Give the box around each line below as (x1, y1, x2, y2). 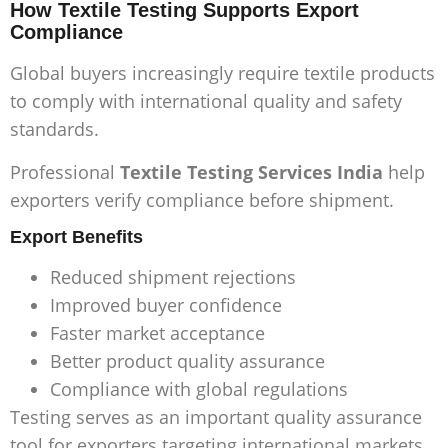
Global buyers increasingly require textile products (10, 61, 435, 86)
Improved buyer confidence (50, 292, 282, 317)
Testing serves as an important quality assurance (10, 404, 422, 429)
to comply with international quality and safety (10, 89, 402, 114)
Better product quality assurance (50, 348, 325, 373)
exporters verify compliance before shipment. (10, 187, 394, 212)
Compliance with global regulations (50, 376, 348, 401)
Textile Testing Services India (120, 159, 383, 184)
